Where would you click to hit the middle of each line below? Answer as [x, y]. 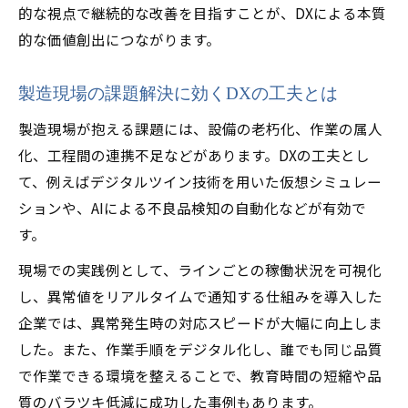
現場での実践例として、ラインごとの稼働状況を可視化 [200, 270]
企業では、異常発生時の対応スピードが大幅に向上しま [200, 322]
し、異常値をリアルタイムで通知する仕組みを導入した [200, 296]
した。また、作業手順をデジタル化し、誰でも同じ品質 [200, 349]
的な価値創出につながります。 [119, 39]
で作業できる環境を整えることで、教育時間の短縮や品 [200, 375]
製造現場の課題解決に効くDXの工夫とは [178, 93]
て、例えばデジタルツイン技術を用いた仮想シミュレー [200, 181]
